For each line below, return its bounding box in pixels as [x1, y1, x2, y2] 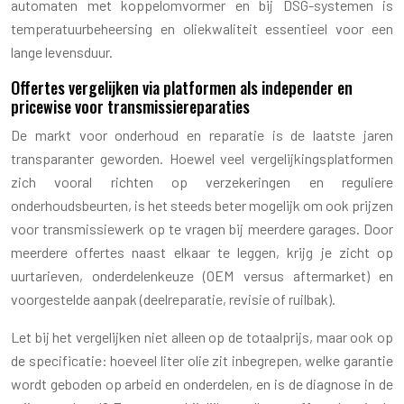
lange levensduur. [11, 42, 113, 60]
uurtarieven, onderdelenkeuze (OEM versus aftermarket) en [11, 266, 393, 284]
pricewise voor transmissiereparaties [11, 94, 250, 118]
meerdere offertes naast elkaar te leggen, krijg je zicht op [11, 243, 393, 261]
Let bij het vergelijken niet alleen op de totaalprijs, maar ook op [11, 327, 393, 345]
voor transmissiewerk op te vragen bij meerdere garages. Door [11, 219, 393, 237]
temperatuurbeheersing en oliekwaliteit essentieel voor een [11, 19, 393, 37]
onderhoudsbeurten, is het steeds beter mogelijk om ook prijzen [11, 196, 393, 214]
